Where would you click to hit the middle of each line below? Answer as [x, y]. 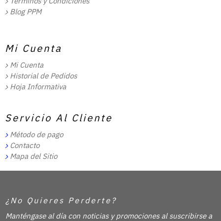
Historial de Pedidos [43, 76]
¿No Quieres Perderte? [61, 201]
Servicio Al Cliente [59, 118]
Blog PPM [26, 12]
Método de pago [37, 135]
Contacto [25, 146]
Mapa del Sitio [34, 156]
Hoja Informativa [38, 87]
